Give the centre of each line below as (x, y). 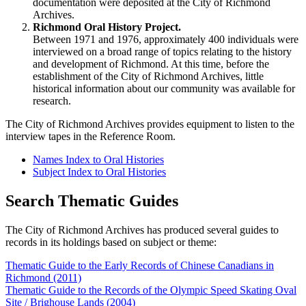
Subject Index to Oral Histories (99, 172)
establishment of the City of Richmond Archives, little (148, 76)
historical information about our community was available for (164, 89)
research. (52, 101)
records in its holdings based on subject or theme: (111, 242)
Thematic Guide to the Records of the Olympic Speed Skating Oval (151, 290)
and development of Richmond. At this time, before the (151, 64)
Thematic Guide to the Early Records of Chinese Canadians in (140, 266)
